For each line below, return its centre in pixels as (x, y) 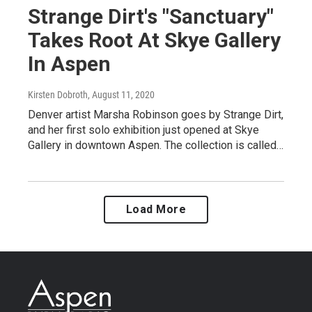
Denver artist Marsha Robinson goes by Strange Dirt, (156, 115)
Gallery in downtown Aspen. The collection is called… (156, 146)
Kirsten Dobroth (58, 95)
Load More (156, 210)
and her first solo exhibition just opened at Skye (143, 130)
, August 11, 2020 (121, 95)
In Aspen (69, 64)
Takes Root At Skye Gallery (154, 40)
